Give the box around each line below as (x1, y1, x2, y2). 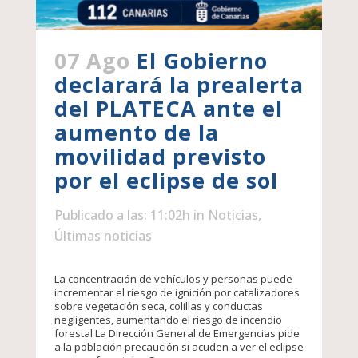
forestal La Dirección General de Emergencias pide (54, 326, 300, 341)
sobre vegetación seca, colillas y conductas (54, 299, 263, 314)
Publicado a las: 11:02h (54, 206, 190, 225)
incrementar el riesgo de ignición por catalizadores (54, 285, 300, 300)
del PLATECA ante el (54, 93, 283, 124)
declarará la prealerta (54, 70, 304, 100)
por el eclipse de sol (54, 165, 278, 196)
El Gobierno (136, 46, 268, 76)
